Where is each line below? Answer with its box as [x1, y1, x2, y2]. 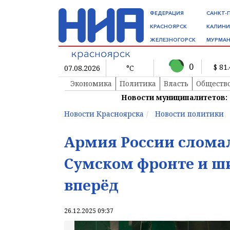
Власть [164, 79, 188, 89]
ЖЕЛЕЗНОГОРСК [150, 36, 196, 43]
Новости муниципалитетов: [121, 92, 227, 103]
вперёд [64, 175, 119, 195]
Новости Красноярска [64, 109, 144, 119]
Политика [120, 79, 156, 89]
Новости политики [155, 109, 224, 119]
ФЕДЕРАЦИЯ [150, 10, 184, 16]
